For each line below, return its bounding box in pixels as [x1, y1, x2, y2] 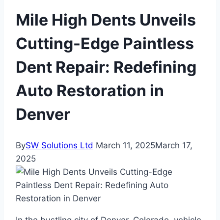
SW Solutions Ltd [26, 140, 93, 151]
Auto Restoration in [16, 81, 164, 100]
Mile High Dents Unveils [16, 10, 196, 29]
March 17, [155, 140, 192, 151]
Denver [16, 104, 70, 124]
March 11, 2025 [96, 140, 155, 151]
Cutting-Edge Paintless [16, 33, 194, 53]
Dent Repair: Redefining [16, 57, 196, 77]
